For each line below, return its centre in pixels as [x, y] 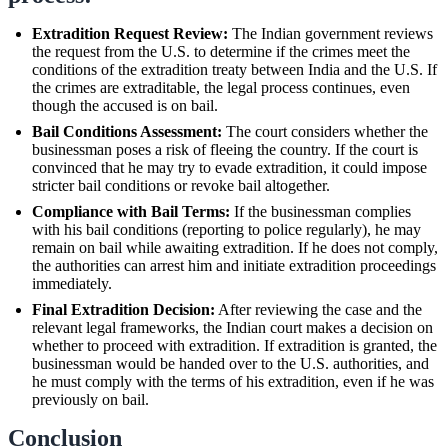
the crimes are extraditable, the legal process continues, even [221, 87]
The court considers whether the [325, 131]
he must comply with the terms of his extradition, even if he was [233, 381]
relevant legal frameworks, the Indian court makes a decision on [232, 327]
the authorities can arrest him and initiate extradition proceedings [234, 265]
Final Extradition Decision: [123, 309]
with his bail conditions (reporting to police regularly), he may [226, 229]
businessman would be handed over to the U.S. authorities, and [230, 363]
